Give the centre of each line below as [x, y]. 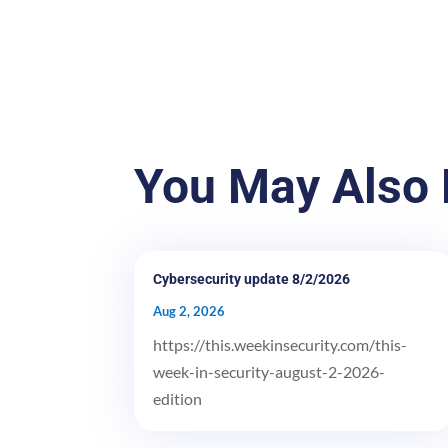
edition [178, 398]
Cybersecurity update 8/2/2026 [252, 278]
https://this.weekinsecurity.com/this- [280, 344]
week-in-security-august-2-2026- [269, 371]
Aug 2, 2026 [189, 310]
